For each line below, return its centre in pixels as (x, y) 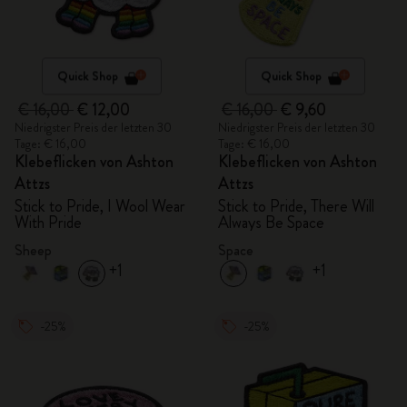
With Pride (48, 223)
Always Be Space (271, 223)
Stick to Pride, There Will (296, 206)
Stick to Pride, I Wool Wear (100, 206)
